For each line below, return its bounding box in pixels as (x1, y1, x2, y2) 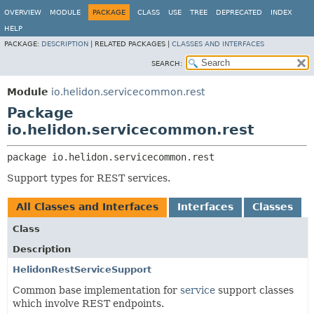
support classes (215, 285, 294, 296)
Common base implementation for (13, 285, 180, 296)
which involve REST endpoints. (13, 298, 164, 309)
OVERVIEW (4, 8, 41, 16)
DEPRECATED (216, 8, 262, 16)
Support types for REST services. (7, 172, 170, 184)
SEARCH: (151, 60, 182, 67)
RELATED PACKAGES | (95, 40, 172, 48)
